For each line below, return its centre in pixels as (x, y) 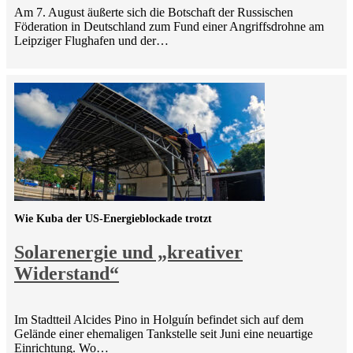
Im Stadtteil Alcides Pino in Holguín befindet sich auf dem (159, 320)
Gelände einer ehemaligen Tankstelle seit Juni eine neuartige (163, 334)
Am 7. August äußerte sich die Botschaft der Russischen (154, 13)
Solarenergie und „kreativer (128, 253)
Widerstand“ (67, 274)
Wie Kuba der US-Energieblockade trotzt (113, 219)
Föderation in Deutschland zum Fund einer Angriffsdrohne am (169, 27)
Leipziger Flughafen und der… (91, 41)
